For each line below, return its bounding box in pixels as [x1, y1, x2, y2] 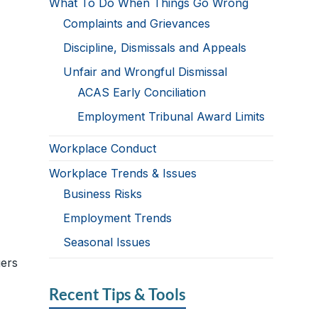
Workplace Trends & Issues [49, 166, 197, 181]
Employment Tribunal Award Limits [77, 109, 265, 124]
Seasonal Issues [63, 235, 151, 250]
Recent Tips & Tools [49, 285, 187, 305]
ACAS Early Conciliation [77, 85, 207, 100]
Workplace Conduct [49, 141, 157, 156]
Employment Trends [63, 211, 172, 226]
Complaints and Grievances [63, 16, 211, 31]
